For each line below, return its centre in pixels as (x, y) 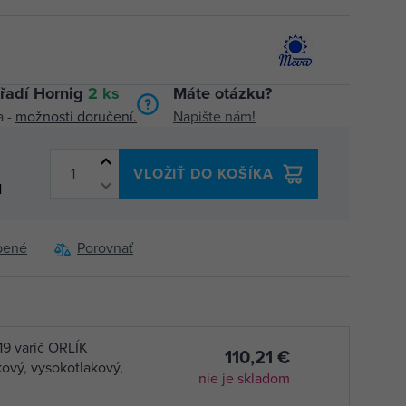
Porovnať (105, 248)
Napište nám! (214, 117)
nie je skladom (244, 379)
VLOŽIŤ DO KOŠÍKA (203, 174)
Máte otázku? (222, 93)
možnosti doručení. (76, 117)
